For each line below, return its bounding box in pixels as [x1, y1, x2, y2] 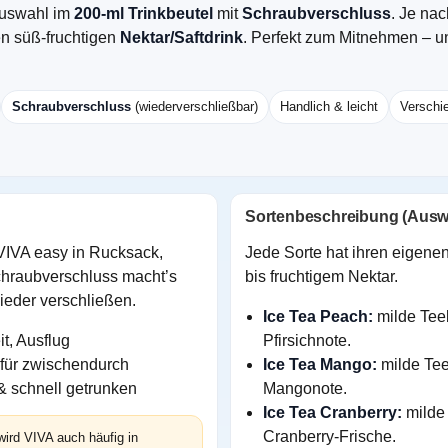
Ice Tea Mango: [263, 356, 377, 374]
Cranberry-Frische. [263, 428, 396, 446]
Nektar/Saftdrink [120, 29, 243, 47]
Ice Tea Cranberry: [263, 404, 402, 422]
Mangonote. [263, 380, 347, 398]
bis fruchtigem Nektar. [245, 268, 398, 286]
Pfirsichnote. [263, 332, 351, 350]
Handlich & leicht [280, 99, 378, 115]
